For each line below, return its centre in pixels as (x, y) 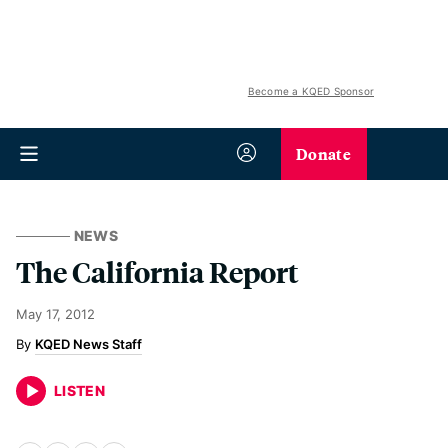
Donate (323, 153)
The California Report (157, 271)
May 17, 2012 (55, 314)
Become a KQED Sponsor (310, 91)
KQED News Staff (88, 344)
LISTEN (80, 390)
